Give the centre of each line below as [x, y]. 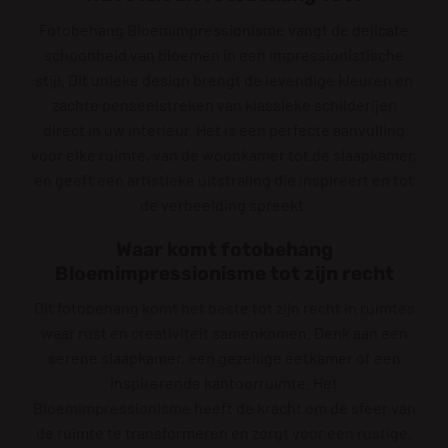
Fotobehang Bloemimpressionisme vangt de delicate [224, 29]
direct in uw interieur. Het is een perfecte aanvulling [224, 129]
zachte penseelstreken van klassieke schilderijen [224, 104]
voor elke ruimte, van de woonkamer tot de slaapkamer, [224, 154]
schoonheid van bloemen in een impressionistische [224, 54]
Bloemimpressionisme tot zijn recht [224, 273]
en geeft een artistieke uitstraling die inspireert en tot [224, 179]
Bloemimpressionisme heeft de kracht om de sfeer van [224, 408]
